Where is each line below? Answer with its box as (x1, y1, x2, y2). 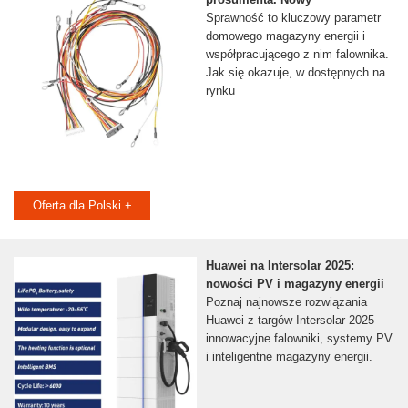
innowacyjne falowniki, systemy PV (205, 331, 393, 346)
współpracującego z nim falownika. (205, 47, 389, 62)
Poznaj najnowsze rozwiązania (205, 295, 367, 310)
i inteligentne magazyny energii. (205, 350, 372, 364)
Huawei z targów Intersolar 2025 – (205, 313, 384, 328)
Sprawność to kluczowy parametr (205, 11, 381, 25)
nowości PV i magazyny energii (205, 277, 384, 291)
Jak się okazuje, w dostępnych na (205, 66, 385, 80)
